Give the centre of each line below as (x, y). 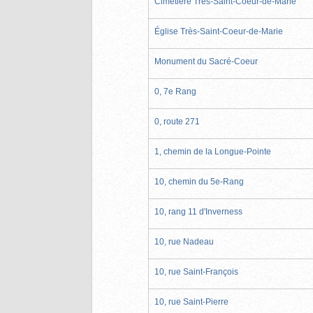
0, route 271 (177, 121)
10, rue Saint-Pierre (191, 301)
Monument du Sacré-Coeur (206, 61)
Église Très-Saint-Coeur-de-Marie (219, 31)
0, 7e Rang (175, 91)
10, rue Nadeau (184, 241)
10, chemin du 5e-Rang (199, 181)
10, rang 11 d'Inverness (198, 211)
